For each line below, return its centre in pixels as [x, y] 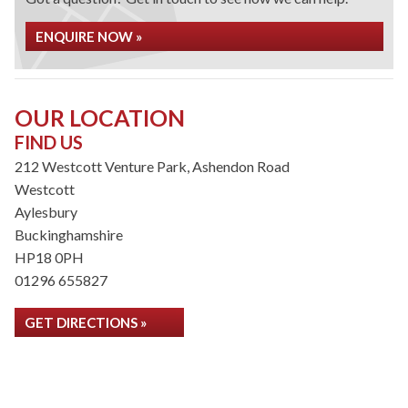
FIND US [49, 142]
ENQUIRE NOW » [89, 36]
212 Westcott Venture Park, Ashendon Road [152, 166]
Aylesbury [46, 212]
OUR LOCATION [100, 117]
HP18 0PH [49, 257]
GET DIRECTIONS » [86, 322]
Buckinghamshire [69, 235]
